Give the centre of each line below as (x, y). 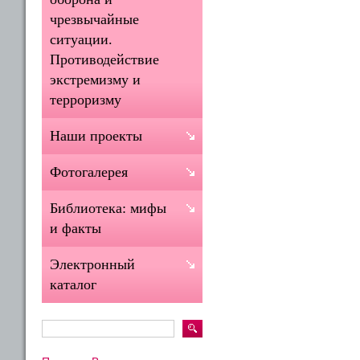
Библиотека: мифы (108, 208)
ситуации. (81, 39)
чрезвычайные (94, 19)
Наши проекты (96, 136)
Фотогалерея (89, 172)
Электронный (92, 264)
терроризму (86, 100)
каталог (73, 284)
